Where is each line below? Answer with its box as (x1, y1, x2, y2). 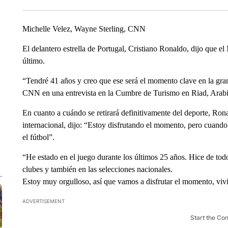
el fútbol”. (22, 133, 54, 141)
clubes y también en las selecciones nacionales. (22, 165, 173, 174)
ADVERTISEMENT (22, 198, 65, 204)
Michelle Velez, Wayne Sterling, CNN (22, 24, 146, 33)
